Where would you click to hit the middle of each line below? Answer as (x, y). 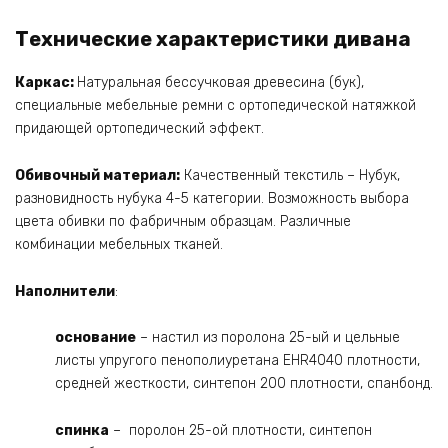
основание (95, 338)
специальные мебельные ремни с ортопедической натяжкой (215, 106)
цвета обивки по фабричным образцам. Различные (183, 221)
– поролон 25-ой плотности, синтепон (240, 431)
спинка (82, 431)
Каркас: (46, 83)
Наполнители (65, 291)
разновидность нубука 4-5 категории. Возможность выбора (212, 198)
